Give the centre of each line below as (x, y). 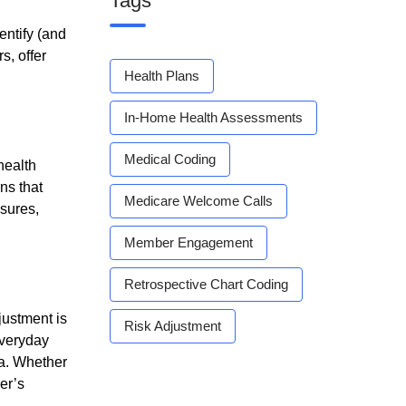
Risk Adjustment (173, 326)
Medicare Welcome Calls (198, 201)
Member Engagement (188, 242)
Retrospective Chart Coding (206, 284)
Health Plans (162, 76)
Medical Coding (170, 159)
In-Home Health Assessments (213, 117)
